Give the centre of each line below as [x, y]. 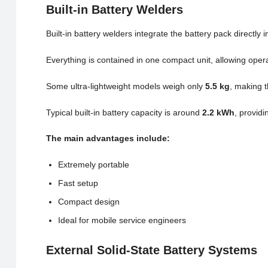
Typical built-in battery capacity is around [124, 112]
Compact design [89, 202]
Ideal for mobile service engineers [122, 220]
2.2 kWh [218, 112]
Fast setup [78, 183]
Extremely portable [93, 165]
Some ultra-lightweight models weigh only [125, 86]
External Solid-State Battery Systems [151, 250]
